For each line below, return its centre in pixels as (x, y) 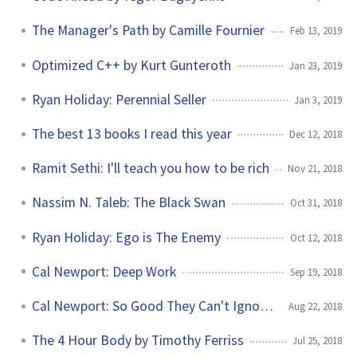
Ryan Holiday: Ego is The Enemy (126, 237)
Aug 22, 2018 (315, 306)
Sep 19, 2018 (316, 271)
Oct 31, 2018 (316, 203)
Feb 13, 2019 (316, 31)
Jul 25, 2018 (317, 341)
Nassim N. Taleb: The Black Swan (129, 203)
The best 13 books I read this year (132, 134)
